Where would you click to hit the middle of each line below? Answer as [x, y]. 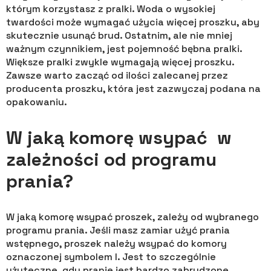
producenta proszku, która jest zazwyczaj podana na [133, 89]
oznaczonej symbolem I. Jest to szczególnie [111, 257]
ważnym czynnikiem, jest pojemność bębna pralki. [124, 49]
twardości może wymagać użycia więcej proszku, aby [133, 22]
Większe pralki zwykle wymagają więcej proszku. [120, 62]
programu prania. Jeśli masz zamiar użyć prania [118, 230]
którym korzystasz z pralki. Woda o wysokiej [111, 9]
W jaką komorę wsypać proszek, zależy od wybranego [132, 217]
